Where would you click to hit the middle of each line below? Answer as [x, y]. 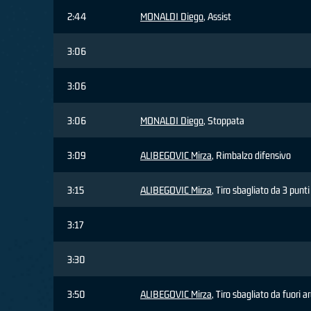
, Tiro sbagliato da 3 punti [261, 190]
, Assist [217, 17]
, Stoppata [224, 121]
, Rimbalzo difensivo [251, 155]
